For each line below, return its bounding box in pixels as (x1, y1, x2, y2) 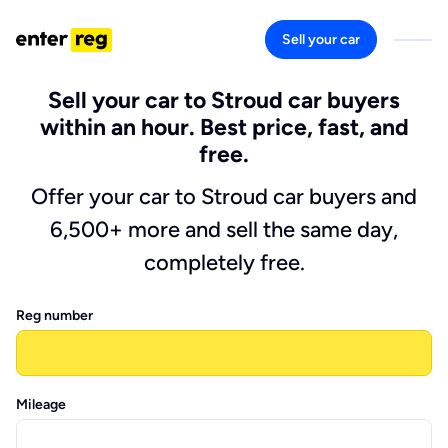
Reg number (16, 307, 93, 324)
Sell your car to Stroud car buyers (48, 86, 400, 114)
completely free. (143, 249, 305, 276)
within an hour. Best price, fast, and (39, 113, 409, 141)
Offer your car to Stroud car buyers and (31, 183, 417, 210)
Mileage (16, 396, 66, 413)
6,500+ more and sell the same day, (50, 216, 398, 243)
